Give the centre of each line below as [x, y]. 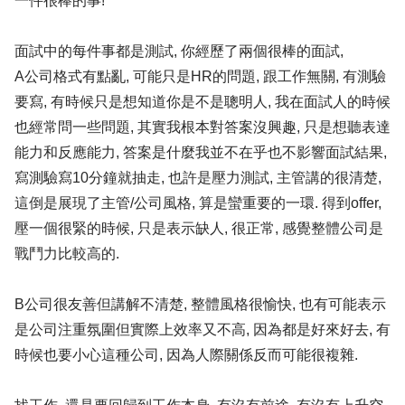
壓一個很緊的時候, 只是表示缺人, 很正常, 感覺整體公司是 [199, 228]
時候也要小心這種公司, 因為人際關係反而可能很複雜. [186, 355]
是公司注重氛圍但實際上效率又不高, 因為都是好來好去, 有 [202, 330]
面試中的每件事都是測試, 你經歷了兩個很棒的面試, [179, 51]
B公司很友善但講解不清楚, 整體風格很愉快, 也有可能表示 [200, 304]
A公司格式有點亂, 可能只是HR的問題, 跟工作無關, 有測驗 [200, 76]
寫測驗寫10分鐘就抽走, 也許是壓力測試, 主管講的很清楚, [198, 178]
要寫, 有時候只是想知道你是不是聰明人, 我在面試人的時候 [202, 102]
